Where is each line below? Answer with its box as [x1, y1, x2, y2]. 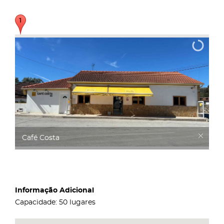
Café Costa [22, 134, 59, 141]
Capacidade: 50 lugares [15, 198, 97, 206]
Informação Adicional [15, 186, 94, 194]
